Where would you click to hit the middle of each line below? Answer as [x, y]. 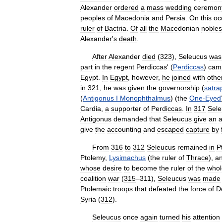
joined [181, 77]
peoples [93, 18]
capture [198, 129]
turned [170, 217]
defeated [163, 189]
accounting [124, 129]
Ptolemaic [96, 189]
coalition [93, 178]
